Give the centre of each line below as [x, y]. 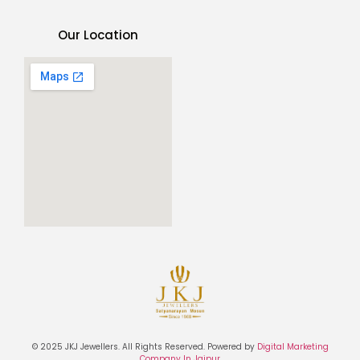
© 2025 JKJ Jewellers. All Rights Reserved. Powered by [144, 346]
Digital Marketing [292, 346]
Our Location [98, 35]
